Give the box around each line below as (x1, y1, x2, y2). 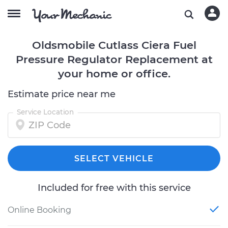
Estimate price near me (8, 89, 116, 100)
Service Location (16, 107, 74, 117)
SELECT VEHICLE (74, 154, 154, 163)
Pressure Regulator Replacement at (15, 53, 213, 66)
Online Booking (8, 205, 71, 215)
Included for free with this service (37, 182, 191, 193)
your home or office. (58, 67, 170, 80)
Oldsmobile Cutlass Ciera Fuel (32, 39, 196, 51)
